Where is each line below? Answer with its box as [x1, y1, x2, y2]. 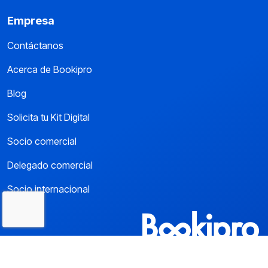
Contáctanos [7, 39, 63, 51]
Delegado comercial [7, 159, 93, 171]
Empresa [7, 14, 54, 27]
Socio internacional [7, 183, 90, 195]
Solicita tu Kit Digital [7, 111, 90, 123]
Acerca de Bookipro [7, 63, 92, 75]
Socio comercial [7, 135, 77, 147]
